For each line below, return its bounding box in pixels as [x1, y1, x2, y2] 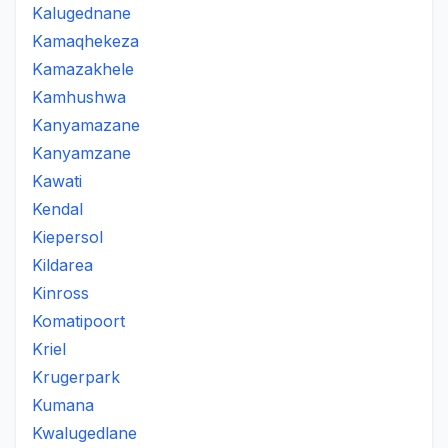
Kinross [32, 283, 89, 303]
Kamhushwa [32, 87, 126, 107]
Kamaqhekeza [32, 31, 139, 51]
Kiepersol [32, 227, 103, 247]
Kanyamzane [32, 143, 131, 163]
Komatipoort [32, 311, 125, 331]
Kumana [32, 395, 94, 415]
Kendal [32, 199, 83, 219]
